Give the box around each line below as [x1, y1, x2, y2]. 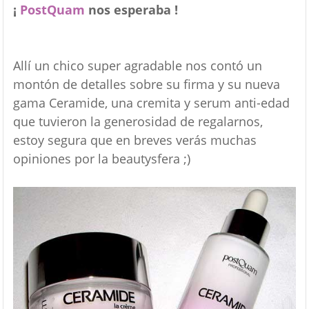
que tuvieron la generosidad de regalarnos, [12, 112, 263, 130]
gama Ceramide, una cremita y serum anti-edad [12, 94, 290, 111]
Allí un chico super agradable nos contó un [12, 57, 262, 74]
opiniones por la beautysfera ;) [12, 150, 190, 167]
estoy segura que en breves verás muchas [12, 131, 257, 148]
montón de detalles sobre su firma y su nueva [12, 75, 280, 92]
